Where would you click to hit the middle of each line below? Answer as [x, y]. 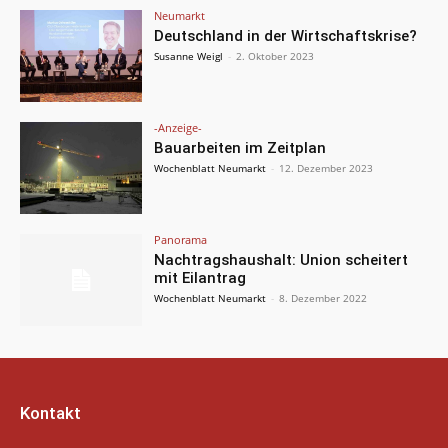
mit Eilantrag [200, 277]
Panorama [181, 239]
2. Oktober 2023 [275, 56]
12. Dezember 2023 [326, 167]
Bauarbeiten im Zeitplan [240, 147]
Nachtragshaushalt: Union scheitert [281, 259]
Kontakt [50, 412]
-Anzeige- [178, 127]
